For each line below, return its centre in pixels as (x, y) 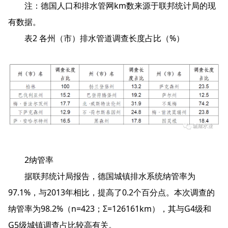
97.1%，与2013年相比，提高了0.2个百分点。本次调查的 (111, 192)
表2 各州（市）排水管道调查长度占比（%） (96, 38)
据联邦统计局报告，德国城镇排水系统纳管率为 (102, 176)
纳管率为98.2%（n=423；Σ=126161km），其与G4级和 (110, 208)
